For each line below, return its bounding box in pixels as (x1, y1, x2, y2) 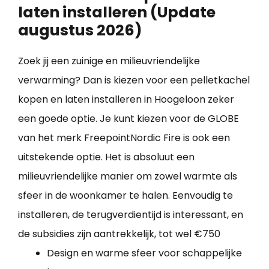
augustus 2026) (18, 20, 142, 41)
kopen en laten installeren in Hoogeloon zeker (18, 92, 234, 107)
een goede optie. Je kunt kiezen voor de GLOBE (18, 112, 239, 126)
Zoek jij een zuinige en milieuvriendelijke (18, 54, 200, 68)
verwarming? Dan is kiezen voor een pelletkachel (18, 73, 250, 88)
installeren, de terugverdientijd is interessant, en (18, 208, 243, 222)
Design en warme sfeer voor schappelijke (47, 246, 242, 261)
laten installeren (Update (18, 2, 216, 23)
